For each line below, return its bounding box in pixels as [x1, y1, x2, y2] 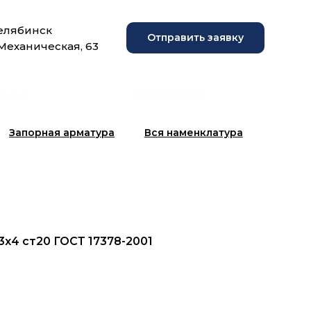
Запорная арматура [9, 126, 115, 139]
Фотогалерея [132, 87, 206, 100]
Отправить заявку [147, 31, 244, 44]
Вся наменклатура [144, 126, 243, 139]
